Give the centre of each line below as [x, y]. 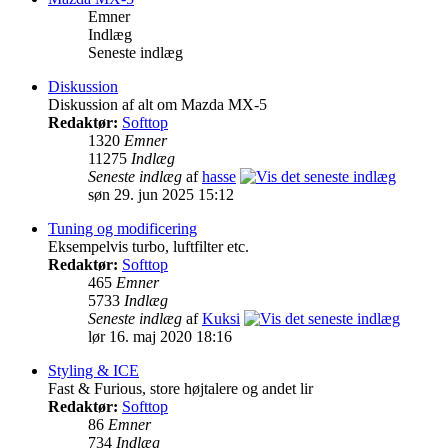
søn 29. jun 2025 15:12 [161, 195]
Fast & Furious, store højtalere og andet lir [180, 389]
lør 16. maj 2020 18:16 [160, 337]
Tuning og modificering [122, 229]
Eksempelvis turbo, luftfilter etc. [148, 247]
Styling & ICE [93, 371]
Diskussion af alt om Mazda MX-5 [157, 105]
